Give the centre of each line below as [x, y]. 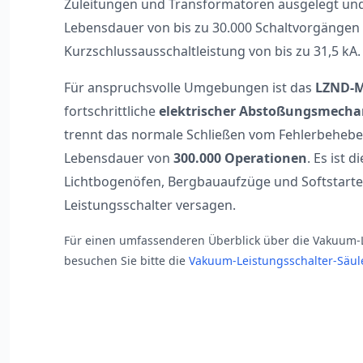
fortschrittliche [112, 111]
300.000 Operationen [241, 158]
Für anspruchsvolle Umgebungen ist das [190, 88]
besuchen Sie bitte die [127, 261]
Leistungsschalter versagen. [150, 205]
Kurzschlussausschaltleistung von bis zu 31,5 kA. [213, 51]
